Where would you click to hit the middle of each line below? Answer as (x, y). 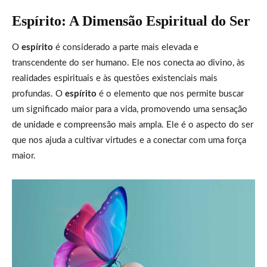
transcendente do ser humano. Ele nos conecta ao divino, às (128, 63)
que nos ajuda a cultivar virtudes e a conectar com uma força (129, 140)
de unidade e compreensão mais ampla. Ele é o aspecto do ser (133, 125)
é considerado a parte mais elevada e (126, 47)
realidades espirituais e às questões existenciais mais (115, 78)
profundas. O (38, 94)
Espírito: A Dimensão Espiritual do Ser (131, 21)
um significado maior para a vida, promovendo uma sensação (130, 109)
